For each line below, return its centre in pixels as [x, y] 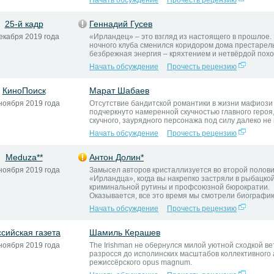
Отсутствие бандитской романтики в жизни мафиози [181, 103]
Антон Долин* [117, 157]
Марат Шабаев [119, 91]
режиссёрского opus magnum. [141, 262]
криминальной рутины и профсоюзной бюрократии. [180, 187]
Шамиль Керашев [125, 232]
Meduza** [24, 157]
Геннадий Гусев [121, 24]
